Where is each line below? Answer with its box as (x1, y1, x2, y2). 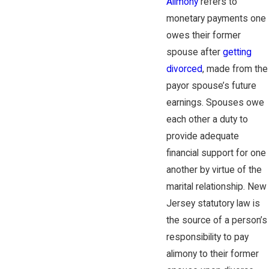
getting (222, 46, 252, 58)
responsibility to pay (166, 231, 249, 243)
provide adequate (166, 130, 239, 142)
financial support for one (166, 147, 266, 159)
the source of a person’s (166, 214, 267, 226)
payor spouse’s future (166, 80, 256, 91)
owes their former (166, 29, 241, 41)
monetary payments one (166, 13, 266, 24)
